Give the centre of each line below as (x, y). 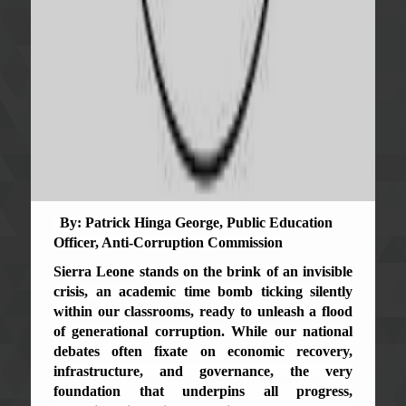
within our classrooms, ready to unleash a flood (203, 311)
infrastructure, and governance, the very (203, 371)
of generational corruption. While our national (203, 331)
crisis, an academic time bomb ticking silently (203, 291)
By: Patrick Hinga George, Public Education (196, 222)
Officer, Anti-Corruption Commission (168, 242)
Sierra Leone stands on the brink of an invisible (203, 271)
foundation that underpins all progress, (203, 391)
